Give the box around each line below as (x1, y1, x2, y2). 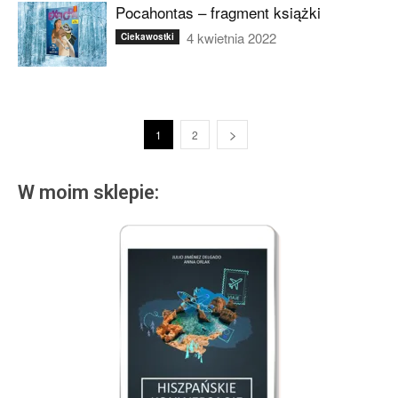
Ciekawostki (121, 30, 174, 43)
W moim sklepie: (18, 181, 159, 203)
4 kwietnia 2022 (187, 28, 276, 47)
